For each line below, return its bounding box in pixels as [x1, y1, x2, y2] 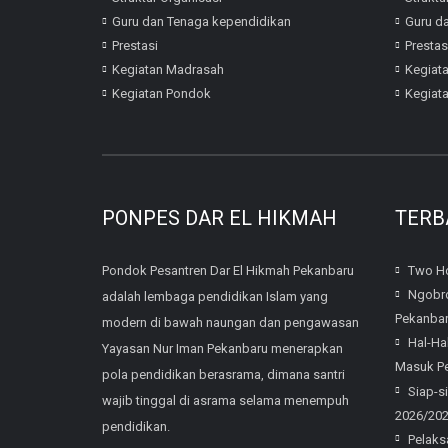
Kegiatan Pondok [112, 86, 211, 102]
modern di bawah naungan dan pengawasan [102, 315, 359, 331]
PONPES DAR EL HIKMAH [102, 206, 337, 231]
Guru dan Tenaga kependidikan [112, 14, 291, 29]
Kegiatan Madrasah [112, 62, 224, 78]
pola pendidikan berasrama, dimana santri [102, 367, 345, 383]
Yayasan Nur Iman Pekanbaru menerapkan [102, 341, 343, 357]
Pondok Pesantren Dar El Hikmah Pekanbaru [102, 263, 354, 279]
